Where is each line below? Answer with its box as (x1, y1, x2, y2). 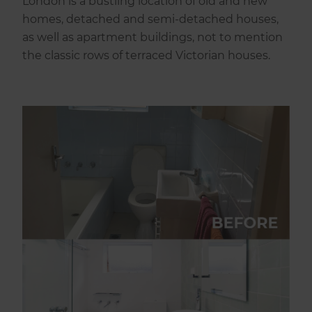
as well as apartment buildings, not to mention (22, 31, 283, 45)
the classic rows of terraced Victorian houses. (22, 49, 271, 63)
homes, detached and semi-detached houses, (22, 13, 279, 26)
